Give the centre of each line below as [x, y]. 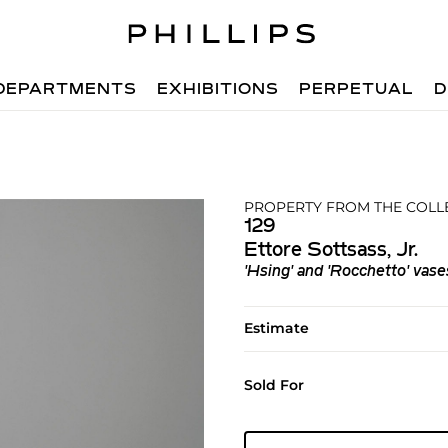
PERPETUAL [357, 90]
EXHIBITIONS [218, 90]
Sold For [273, 385]
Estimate [276, 328]
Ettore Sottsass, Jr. [330, 251]
